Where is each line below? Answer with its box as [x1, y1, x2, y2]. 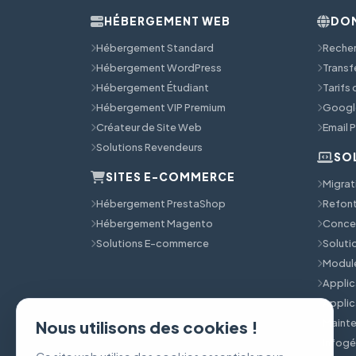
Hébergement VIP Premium [96, 100, 226, 114]
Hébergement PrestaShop [96, 196, 226, 210]
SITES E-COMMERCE [106, 169, 235, 184]
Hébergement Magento [96, 216, 213, 230]
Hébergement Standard [96, 41, 214, 54]
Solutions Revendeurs [96, 140, 203, 153]
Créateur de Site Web [96, 120, 202, 133]
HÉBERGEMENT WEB [104, 14, 230, 28]
